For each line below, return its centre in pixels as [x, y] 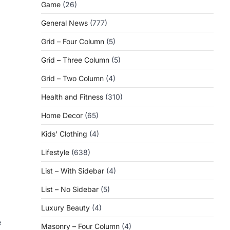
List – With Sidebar [73, 171]
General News [64, 23]
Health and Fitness [72, 97]
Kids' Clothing [64, 134]
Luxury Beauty [65, 208]
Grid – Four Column [73, 41]
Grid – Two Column [72, 78]
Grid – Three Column [75, 60]
